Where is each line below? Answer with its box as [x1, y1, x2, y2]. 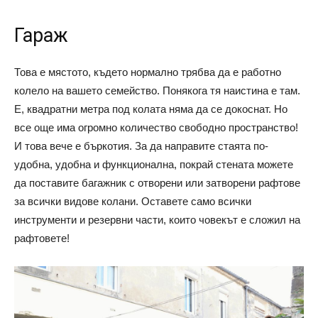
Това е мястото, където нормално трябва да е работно [14, 66, 281, 79]
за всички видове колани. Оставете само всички [14, 195, 251, 208]
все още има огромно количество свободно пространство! [14, 121, 298, 134]
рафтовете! [14, 232, 70, 245]
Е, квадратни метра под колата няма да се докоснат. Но [14, 103, 287, 116]
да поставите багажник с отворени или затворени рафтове [14, 177, 300, 190]
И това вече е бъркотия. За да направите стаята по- [14, 140, 268, 153]
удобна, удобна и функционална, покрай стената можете [14, 158, 293, 171]
